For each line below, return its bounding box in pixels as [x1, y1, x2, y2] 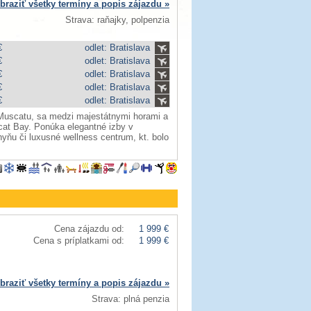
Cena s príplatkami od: [33, 235, 124, 246]
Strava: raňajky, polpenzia [65, 15, 169, 25]
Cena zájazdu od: [54, 224, 124, 234]
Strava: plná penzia [92, 294, 169, 304]
